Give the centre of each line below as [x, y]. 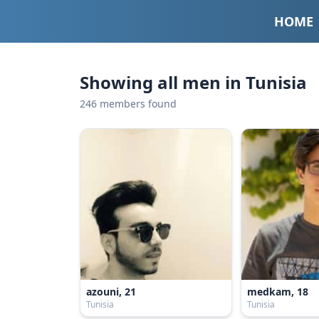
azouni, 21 [111, 292]
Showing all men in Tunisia [193, 82]
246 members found [128, 104]
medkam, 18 [278, 292]
